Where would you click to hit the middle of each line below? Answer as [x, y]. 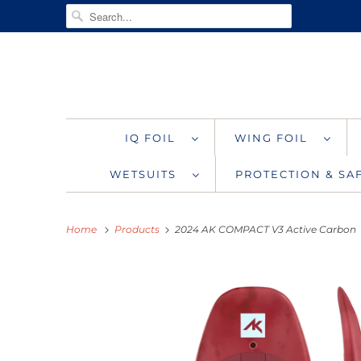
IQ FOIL [154, 137]
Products [138, 229]
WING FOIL [275, 137]
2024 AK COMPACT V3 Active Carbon [264, 229]
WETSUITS [147, 174]
